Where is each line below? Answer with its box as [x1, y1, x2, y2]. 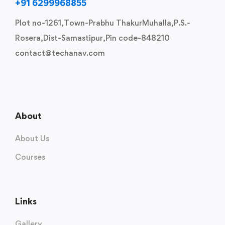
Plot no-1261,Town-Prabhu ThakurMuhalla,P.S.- [15, 18, 190, 28]
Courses [15, 152, 45, 162]
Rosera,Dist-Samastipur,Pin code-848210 [15, 33, 170, 43]
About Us [15, 134, 49, 143]
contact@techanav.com [15, 48, 105, 58]
